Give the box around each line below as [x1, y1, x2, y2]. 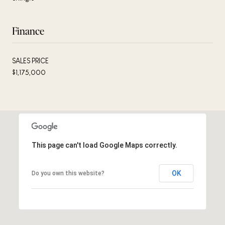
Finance [12, 24, 44, 37]
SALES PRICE [12, 56, 49, 65]
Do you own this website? [31, 169, 104, 177]
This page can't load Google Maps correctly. [31, 141, 177, 149]
